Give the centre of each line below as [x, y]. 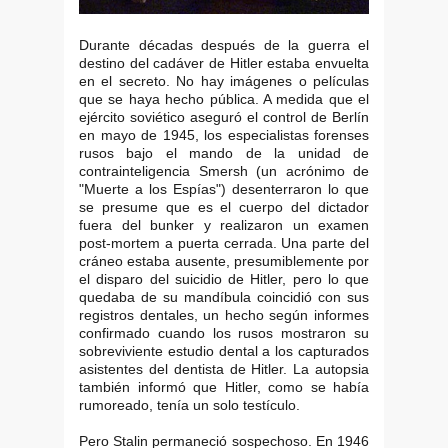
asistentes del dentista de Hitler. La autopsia [224, 368]
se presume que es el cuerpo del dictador [224, 206]
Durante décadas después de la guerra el [224, 44]
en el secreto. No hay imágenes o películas [224, 80]
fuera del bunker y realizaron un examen [224, 224]
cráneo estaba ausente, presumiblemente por [224, 260]
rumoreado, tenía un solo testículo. [189, 404]
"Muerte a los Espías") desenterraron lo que [224, 188]
